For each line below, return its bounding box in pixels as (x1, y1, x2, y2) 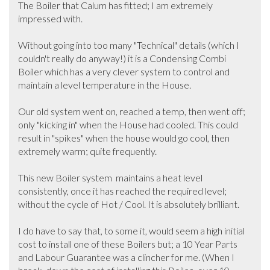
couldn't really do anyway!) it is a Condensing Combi (18, 52, 226, 64)
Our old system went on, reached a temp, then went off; (18, 105, 245, 117)
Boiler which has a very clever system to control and (18, 65, 230, 77)
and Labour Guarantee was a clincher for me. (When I (18, 251, 234, 263)
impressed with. (18, 12, 84, 24)
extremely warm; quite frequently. (18, 145, 157, 157)
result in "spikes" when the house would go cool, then (18, 131, 230, 143)
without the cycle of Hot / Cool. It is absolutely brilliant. (18, 198, 239, 210)
